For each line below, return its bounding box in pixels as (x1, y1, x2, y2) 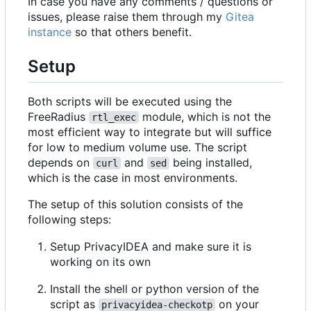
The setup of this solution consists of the (28, 196, 243, 211)
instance (28, 24, 72, 39)
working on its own (50, 254, 151, 269)
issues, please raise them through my (28, 9, 226, 24)
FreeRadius (28, 109, 89, 124)
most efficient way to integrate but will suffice (28, 124, 271, 139)
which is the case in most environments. (28, 170, 237, 185)
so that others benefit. (72, 24, 192, 39)
